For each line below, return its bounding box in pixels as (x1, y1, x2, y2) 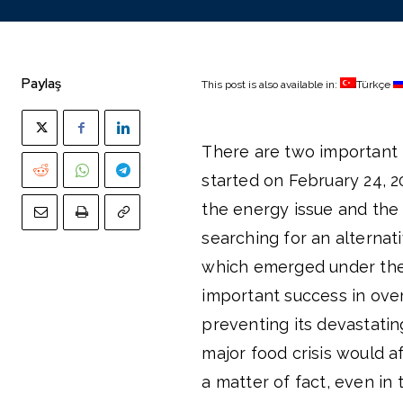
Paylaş (22, 75, 61, 93)
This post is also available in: (201, 78, 341, 91)
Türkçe (356, 78, 391, 91)
